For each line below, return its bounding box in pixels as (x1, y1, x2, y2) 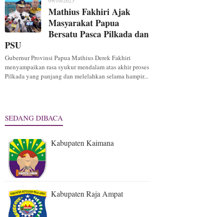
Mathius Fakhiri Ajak (48, 5, 130, 18)
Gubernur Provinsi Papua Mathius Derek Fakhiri (5, 53, 131, 62)
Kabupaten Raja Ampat (51, 188, 123, 199)
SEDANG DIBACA (5, 112, 63, 123)
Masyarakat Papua (48, 16, 119, 29)
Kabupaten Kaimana (51, 137, 114, 148)
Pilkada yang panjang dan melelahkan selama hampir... (5, 71, 148, 80)
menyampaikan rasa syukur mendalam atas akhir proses (5, 62, 149, 71)
